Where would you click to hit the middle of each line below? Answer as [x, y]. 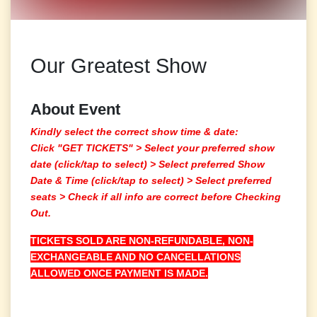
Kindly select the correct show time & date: [135, 131]
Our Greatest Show [119, 65]
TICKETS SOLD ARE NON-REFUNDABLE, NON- [142, 240]
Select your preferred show [210, 148]
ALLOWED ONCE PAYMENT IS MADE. [120, 273]
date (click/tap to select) [91, 164]
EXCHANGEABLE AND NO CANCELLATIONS [136, 257]
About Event [76, 109]
